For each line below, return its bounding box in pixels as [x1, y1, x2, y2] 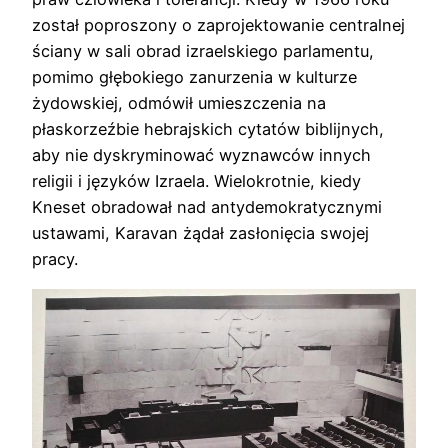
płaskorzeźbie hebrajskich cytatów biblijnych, [32, 119, 384, 140]
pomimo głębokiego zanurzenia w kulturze [32, 67, 357, 88]
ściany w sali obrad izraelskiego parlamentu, [32, 41, 374, 62]
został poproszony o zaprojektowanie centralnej [32, 15, 405, 36]
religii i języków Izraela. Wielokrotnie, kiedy [32, 171, 361, 192]
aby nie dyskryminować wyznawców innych [32, 145, 371, 166]
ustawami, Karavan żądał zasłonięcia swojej [32, 223, 369, 244]
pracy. [32, 249, 78, 270]
